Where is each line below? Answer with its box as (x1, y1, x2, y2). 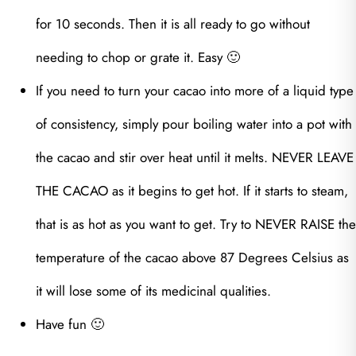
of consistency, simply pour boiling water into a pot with (36, 114, 352, 134)
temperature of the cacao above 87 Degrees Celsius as (36, 248, 349, 268)
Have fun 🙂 (36, 315, 104, 335)
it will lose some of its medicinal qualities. (36, 281, 271, 301)
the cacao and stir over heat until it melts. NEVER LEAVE (36, 148, 354, 168)
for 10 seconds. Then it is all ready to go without (36, 14, 310, 34)
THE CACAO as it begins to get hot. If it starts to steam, (36, 181, 348, 201)
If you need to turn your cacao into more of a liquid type (36, 81, 354, 101)
